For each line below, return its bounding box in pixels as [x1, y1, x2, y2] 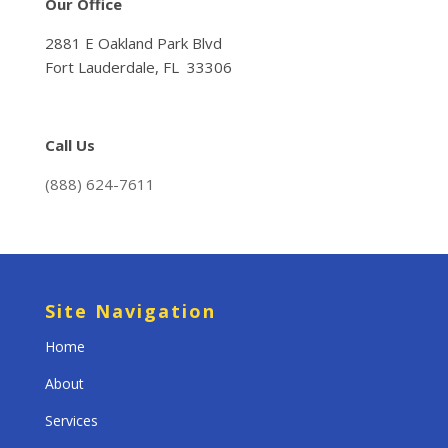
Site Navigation [44, 298, 216, 323]
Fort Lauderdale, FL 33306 [44, 56, 232, 77]
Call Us [44, 134, 95, 155]
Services [44, 410, 98, 430]
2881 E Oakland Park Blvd [44, 32, 222, 53]
